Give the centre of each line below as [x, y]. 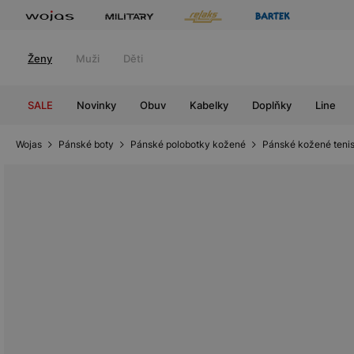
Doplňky [272, 105]
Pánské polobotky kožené [188, 144]
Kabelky [209, 105]
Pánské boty [86, 144]
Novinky [96, 105]
